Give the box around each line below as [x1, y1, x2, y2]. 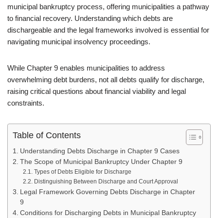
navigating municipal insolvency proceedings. [7, 37, 150, 46]
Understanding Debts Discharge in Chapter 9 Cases [19, 147, 180, 155]
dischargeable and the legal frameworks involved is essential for [7, 26, 209, 34]
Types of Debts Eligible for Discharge [34, 168, 131, 175]
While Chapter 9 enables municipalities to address [7, 64, 165, 72]
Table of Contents [13, 130, 81, 141]
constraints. [7, 99, 44, 107]
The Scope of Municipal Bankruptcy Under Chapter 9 [19, 158, 182, 165]
